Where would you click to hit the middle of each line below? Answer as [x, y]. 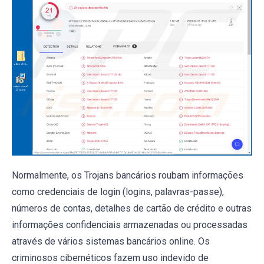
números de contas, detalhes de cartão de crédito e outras [132, 209]
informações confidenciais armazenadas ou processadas [130, 225]
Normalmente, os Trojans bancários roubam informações [128, 176]
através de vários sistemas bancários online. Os [111, 242]
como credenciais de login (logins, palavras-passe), [118, 192]
